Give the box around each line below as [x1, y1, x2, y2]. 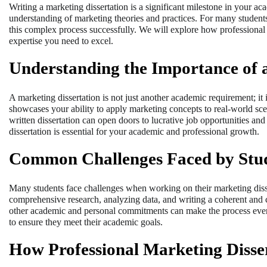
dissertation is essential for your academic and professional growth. [9, 126, 259, 137]
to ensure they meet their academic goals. [9, 216, 163, 227]
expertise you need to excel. [9, 36, 113, 46]
